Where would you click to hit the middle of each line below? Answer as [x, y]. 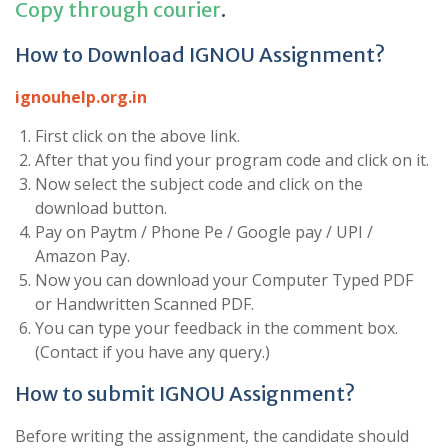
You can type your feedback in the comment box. [216, 328]
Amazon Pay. [82, 256]
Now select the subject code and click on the [199, 184]
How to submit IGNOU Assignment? [185, 394]
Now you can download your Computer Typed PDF [224, 280]
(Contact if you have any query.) [152, 352]
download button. [101, 208]
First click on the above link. [137, 136]
